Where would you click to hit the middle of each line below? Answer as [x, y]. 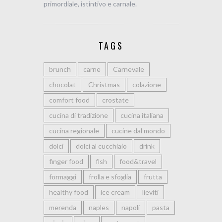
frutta [153, 176]
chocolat [62, 84]
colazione [146, 84]
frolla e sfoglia [110, 176]
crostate [115, 100]
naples [99, 207]
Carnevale [128, 69]
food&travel [138, 161]
